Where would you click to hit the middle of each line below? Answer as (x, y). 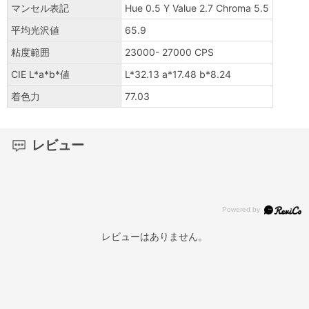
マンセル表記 (40, 8)
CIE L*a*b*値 (40, 74)
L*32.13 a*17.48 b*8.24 (178, 74)
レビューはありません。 (154, 237)
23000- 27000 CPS (169, 52)
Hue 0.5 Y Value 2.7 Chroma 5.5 (197, 8)
